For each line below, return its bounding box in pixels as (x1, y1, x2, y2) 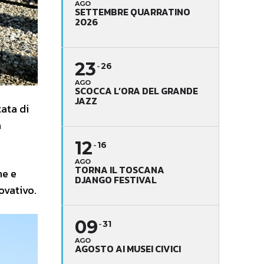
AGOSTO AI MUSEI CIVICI (75, 241, 181, 256)
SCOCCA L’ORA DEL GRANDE (75, 83, 198, 98)
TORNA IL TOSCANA (75, 162, 164, 177)
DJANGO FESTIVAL (75, 172, 157, 187)
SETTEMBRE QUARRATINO (75, 4, 190, 19)
